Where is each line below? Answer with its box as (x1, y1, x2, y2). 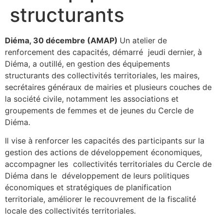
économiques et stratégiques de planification (5, 182, 171, 192)
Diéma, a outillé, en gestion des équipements (5, 58, 170, 69)
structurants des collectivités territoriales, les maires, (5, 70, 200, 80)
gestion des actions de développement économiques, (5, 147, 202, 157)
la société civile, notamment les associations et (5, 93, 179, 104)
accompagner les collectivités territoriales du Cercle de (5, 159, 212, 169)
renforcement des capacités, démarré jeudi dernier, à (5, 47, 202, 57)
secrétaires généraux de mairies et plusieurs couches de (5, 82, 212, 92)
